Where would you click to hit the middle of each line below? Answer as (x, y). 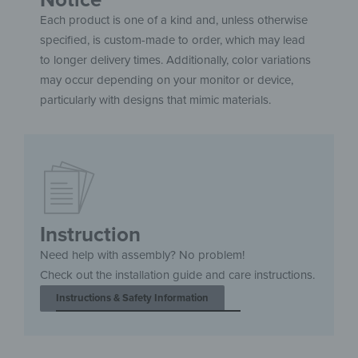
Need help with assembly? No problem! (142, 255)
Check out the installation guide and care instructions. (177, 274)
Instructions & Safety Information (132, 298)
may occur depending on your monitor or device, (167, 80)
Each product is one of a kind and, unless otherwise (174, 20)
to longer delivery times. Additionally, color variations (175, 60)
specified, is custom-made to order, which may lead (173, 40)
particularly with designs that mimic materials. (155, 99)
